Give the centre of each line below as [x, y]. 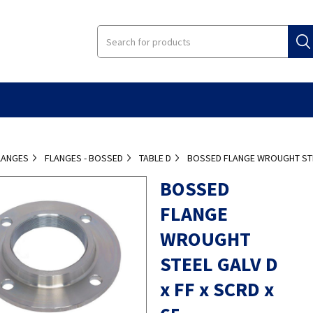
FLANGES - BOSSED [84, 158]
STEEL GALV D [219, 264]
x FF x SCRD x [217, 289]
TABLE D [155, 158]
